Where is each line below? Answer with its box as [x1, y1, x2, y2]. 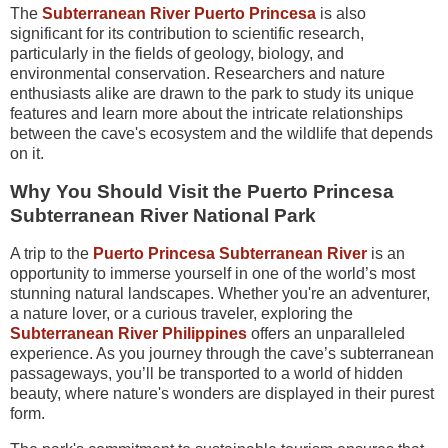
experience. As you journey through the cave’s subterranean [10, 344, 434, 362]
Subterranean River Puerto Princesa [42, 5, 316, 23]
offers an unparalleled [247, 324, 405, 342]
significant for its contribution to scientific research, [10, 25, 364, 43]
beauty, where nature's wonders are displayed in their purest [10, 384, 434, 402]
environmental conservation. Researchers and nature [10, 65, 385, 83]
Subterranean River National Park [10, 205, 316, 227]
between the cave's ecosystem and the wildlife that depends [10, 125, 433, 143]
